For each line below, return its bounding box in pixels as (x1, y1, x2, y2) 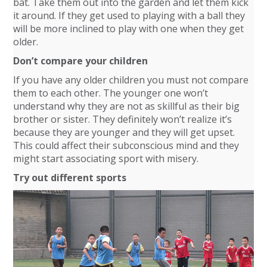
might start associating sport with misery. (13, 152, 199, 165)
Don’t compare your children (13, 54, 148, 67)
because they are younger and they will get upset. (13, 126, 235, 139)
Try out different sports (13, 171, 127, 184)
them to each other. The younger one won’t (13, 86, 209, 100)
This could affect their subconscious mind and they (13, 139, 240, 152)
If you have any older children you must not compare (13, 73, 249, 86)
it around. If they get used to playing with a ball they (13, 9, 246, 22)
